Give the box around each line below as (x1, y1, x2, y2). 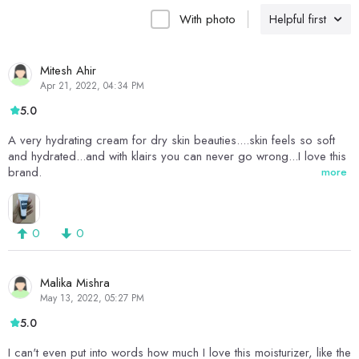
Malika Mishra (40, 274, 110, 292)
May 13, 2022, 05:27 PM (40, 291, 144, 306)
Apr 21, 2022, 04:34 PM (40, 79, 144, 94)
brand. (8, 163, 42, 182)
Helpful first (269, 10, 326, 29)
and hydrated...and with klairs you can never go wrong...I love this (8, 147, 346, 166)
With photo (179, 10, 236, 29)
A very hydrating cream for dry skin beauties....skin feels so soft (8, 131, 335, 150)
